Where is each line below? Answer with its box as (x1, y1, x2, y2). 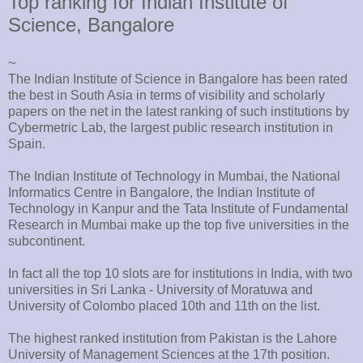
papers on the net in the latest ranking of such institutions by (8, 105, 349, 119)
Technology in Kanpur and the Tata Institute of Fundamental (8, 202, 348, 216)
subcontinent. (8, 234, 85, 249)
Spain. (8, 137, 45, 152)
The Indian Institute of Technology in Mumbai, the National (8, 169, 340, 184)
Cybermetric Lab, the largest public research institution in (8, 121, 333, 135)
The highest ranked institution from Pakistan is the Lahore (8, 331, 337, 346)
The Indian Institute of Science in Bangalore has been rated (8, 72, 348, 87)
